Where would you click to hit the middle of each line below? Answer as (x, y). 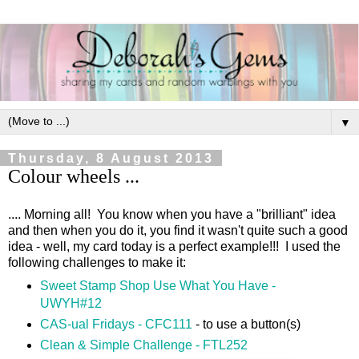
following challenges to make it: (97, 263)
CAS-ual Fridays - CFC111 (116, 324)
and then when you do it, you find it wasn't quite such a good (178, 231)
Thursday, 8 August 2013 (111, 158)
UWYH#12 (71, 303)
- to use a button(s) (246, 324)
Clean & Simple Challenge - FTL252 (143, 345)
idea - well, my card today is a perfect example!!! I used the (174, 247)
